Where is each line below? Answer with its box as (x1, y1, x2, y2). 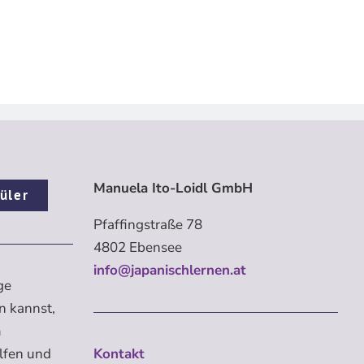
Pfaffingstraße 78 (93, 215, 203, 235)
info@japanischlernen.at (93, 261, 247, 280)
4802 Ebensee (93, 238, 183, 258)
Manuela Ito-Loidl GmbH (93, 179, 253, 198)
